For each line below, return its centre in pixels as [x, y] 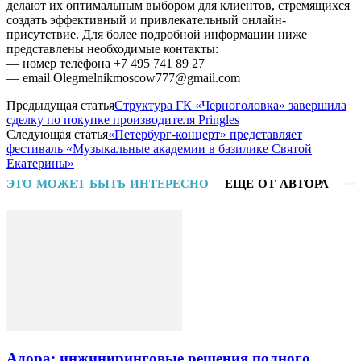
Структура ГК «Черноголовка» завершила [230, 106]
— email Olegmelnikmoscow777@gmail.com [123, 78]
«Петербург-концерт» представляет [205, 135]
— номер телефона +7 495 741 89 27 [106, 64]
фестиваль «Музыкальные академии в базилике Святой [159, 149]
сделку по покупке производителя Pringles [123, 120]
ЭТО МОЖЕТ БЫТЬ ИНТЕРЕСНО [108, 184]
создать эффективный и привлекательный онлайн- [146, 20]
